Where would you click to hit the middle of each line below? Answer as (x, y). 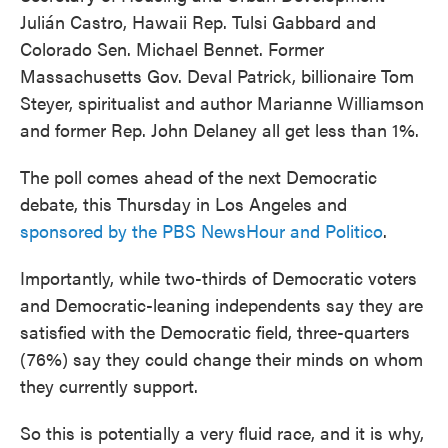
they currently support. (109, 385)
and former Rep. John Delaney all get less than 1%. (219, 129)
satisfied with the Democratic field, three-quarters (215, 331)
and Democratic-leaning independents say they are (221, 304)
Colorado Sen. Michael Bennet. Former (172, 48)
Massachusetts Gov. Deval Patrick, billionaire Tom (217, 75)
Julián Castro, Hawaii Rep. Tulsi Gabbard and (198, 21)
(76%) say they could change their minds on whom (221, 358)
